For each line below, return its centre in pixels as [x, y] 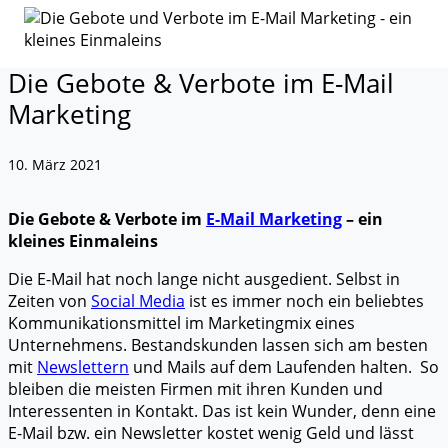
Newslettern [83, 367]
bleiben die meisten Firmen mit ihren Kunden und [195, 389]
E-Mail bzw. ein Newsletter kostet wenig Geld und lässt [211, 433]
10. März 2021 [55, 164]
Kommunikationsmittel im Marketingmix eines [181, 323]
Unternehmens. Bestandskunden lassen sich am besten [218, 345]
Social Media [138, 301]
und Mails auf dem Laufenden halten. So [284, 367]
